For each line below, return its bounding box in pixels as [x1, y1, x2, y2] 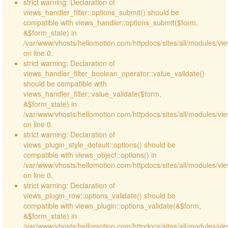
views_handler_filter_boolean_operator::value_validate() [23, 68, 205, 78]
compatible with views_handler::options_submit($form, [23, 17, 198, 27]
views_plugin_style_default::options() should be [23, 139, 176, 150]
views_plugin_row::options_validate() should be [23, 190, 176, 201]
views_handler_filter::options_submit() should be [23, 7, 179, 17]
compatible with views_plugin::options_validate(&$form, [23, 201, 201, 211]
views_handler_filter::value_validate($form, [23, 89, 161, 99]
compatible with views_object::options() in [23, 150, 157, 160]
